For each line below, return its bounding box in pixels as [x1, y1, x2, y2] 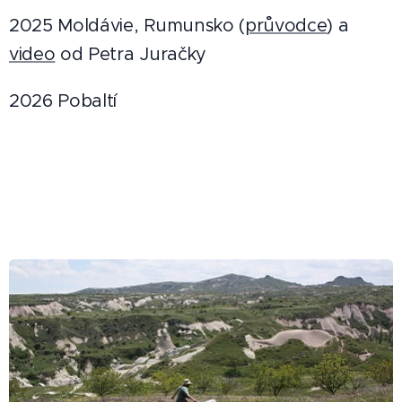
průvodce [245, 13, 328, 37]
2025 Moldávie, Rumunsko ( [9, 13, 245, 37]
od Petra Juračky [55, 42, 206, 66]
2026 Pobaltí [9, 89, 118, 112]
